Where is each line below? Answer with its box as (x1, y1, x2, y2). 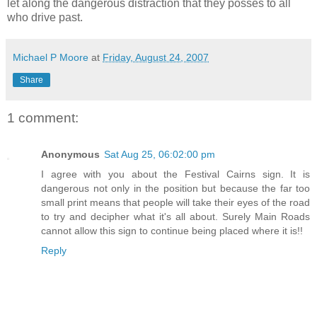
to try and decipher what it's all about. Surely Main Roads (41, 210, 310, 222)
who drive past (7, 11, 80, 23)
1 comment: (7, 110, 79, 125)
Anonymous (41, 148, 100, 160)
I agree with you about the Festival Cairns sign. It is (41, 168, 310, 180)
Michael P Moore (13, 51, 88, 63)
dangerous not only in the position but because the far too (41, 182, 310, 194)
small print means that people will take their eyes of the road (41, 196, 310, 208)
